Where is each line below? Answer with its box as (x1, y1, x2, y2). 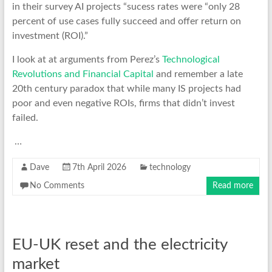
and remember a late (153, 69, 243, 79)
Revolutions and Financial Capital (12, 69, 154, 79)
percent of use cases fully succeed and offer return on (12, 16, 241, 26)
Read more (212, 181, 254, 190)
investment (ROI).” (12, 30, 88, 41)
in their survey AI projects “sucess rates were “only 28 (12, 1, 240, 12)
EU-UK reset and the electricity (12, 236, 227, 253)
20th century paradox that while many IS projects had (12, 83, 241, 93)
